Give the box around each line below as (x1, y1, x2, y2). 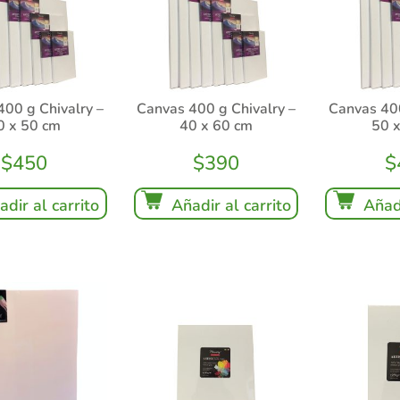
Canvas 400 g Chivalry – (136, 99, 296, 120)
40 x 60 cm (179, 116, 253, 137)
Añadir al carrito (171, 195, 291, 217)
